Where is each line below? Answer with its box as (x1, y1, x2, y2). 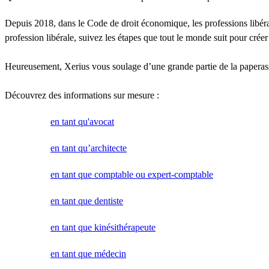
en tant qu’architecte (50, 142, 127, 153)
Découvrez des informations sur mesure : (5, 89, 159, 100)
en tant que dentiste (50, 195, 123, 206)
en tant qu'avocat (50, 116, 114, 127)
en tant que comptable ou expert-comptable (50, 169, 213, 180)
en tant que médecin (50, 248, 126, 259)
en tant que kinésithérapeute (50, 222, 156, 232)
